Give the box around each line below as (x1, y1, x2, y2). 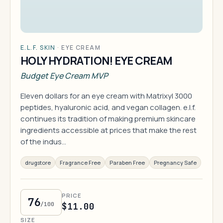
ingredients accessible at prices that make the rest (20, 125, 197, 135)
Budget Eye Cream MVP (20, 70, 108, 81)
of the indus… (20, 136, 66, 147)
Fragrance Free (60, 159, 101, 166)
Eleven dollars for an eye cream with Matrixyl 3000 (20, 91, 192, 101)
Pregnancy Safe (154, 159, 197, 166)
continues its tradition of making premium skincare (20, 113, 196, 124)
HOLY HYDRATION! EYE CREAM (20, 53, 172, 68)
